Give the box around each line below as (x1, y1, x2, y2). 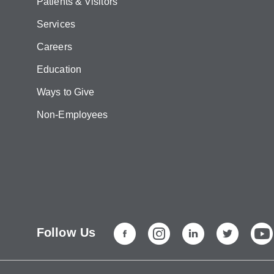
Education (37, 64, 81, 75)
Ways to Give (37, 87, 95, 97)
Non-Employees (37, 109, 108, 120)
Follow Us (37, 226, 95, 239)
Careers (37, 42, 72, 52)
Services (37, 19, 75, 29)
